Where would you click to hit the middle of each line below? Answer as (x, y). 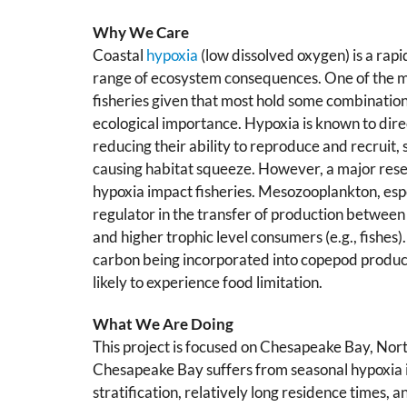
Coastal (119, 55)
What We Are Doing (163, 323)
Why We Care (141, 33)
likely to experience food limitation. (208, 283)
